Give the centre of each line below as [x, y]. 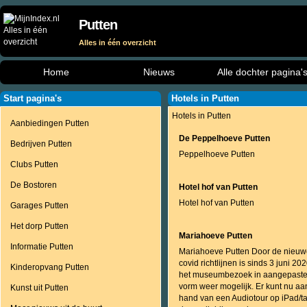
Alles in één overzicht [118, 42]
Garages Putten [39, 206]
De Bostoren [34, 185]
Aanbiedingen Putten [50, 123]
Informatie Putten [42, 247]
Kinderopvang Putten [50, 267]
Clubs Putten [34, 164]
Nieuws [159, 72]
